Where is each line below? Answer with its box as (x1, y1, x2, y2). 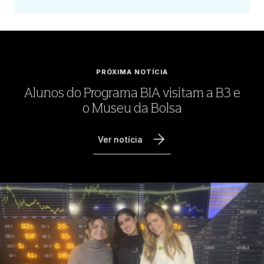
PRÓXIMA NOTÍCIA (96, 67, 168, 76)
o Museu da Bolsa (82, 100, 182, 116)
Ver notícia (98, 134, 143, 144)
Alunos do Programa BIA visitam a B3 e (24, 84, 240, 101)
